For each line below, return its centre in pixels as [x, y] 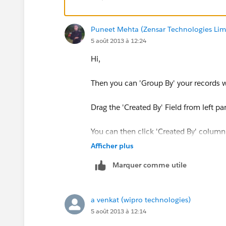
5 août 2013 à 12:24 [119, 40]
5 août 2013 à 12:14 [119, 211]
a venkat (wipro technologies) [141, 200]
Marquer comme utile [150, 165]
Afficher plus [112, 146]
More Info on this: [122, 155]
